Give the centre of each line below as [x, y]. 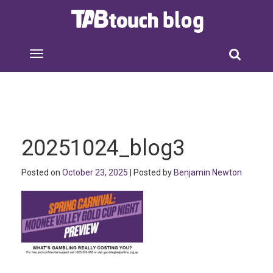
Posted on [42, 172]
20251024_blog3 [103, 148]
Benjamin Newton [208, 172]
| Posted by [151, 172]
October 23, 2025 [95, 172]
